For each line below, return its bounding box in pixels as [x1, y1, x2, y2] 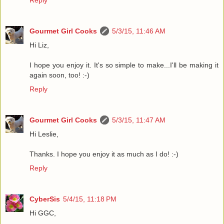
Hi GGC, [29, 209, 56, 217]
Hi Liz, [29, 41, 49, 49]
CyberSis [29, 195, 60, 203]
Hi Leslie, [29, 130, 58, 138]
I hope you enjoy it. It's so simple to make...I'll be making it [29, 61, 218, 69]
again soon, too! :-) [29, 71, 89, 79]
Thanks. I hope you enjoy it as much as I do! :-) [29, 150, 178, 158]
